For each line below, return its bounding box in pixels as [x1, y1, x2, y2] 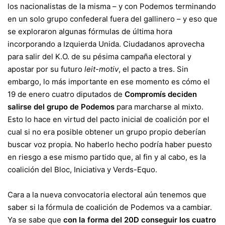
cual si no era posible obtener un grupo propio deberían [8, 127, 206, 137]
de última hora [120, 27, 172, 37]
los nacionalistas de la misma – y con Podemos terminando [8, 2, 216, 12]
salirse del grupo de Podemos [8, 102, 115, 112]
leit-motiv [84, 64, 119, 74]
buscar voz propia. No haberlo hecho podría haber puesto [8, 140, 212, 150]
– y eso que [175, 14, 217, 24]
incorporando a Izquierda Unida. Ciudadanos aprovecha [8, 39, 204, 49]
